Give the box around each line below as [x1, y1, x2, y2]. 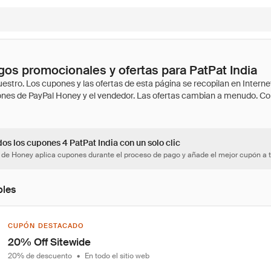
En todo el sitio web [85, 251, 149, 261]
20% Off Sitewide [8, 235, 91, 249]
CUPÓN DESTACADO [8, 221, 85, 230]
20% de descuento [8, 251, 72, 261]
